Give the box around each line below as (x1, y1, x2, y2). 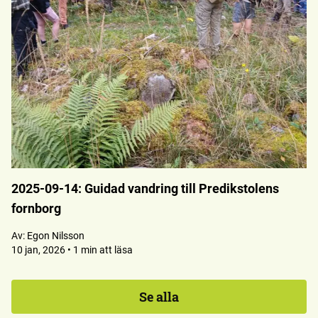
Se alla (139, 288, 179, 305)
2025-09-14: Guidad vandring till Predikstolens (11, 181, 279, 196)
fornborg (11, 201, 61, 216)
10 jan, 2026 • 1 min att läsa (11, 244, 133, 256)
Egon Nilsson (27, 230, 84, 241)
